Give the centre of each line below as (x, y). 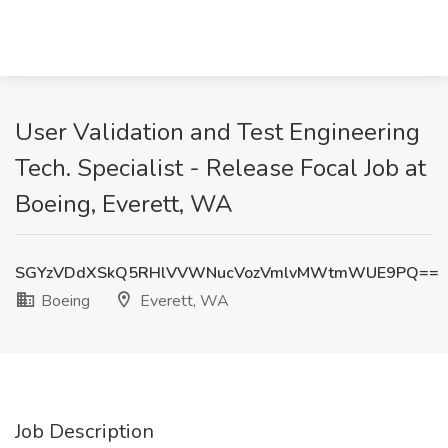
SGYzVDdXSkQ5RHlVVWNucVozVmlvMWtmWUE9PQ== (227, 273)
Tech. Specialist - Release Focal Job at (220, 168)
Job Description (84, 431)
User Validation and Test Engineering (217, 132)
